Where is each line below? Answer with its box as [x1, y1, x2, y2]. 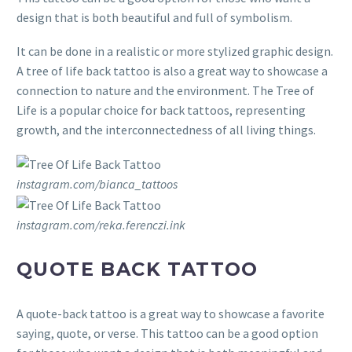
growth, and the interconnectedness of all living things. [16, 121, 316, 137]
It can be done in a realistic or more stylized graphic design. [16, 42, 333, 59]
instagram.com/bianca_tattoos [16, 175, 178, 192]
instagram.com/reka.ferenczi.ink [16, 216, 185, 233]
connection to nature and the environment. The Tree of [16, 82, 314, 98]
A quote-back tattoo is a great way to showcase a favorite [16, 305, 324, 321]
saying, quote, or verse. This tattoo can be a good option [16, 324, 318, 341]
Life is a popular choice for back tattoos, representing [16, 101, 306, 118]
